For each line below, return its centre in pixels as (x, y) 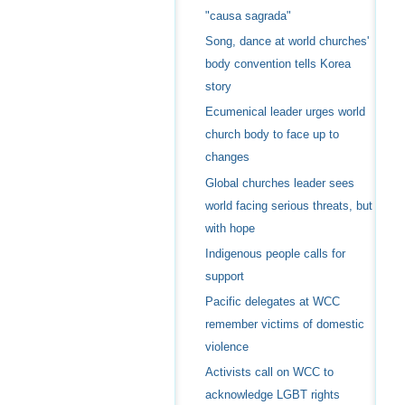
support (224, 276)
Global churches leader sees (279, 183)
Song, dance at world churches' (287, 42)
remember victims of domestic (284, 324)
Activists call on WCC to (269, 372)
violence (226, 346)
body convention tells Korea (278, 64)
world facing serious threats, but (288, 205)
